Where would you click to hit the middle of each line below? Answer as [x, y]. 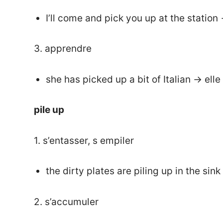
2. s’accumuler [66, 202]
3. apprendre [63, 49]
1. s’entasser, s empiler [84, 140]
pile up [49, 110]
